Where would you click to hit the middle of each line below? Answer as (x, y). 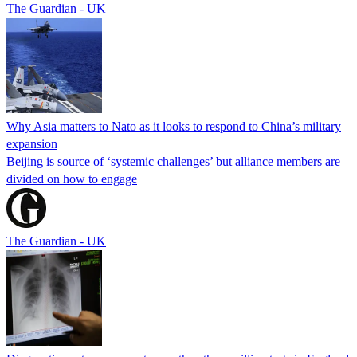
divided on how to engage (72, 178)
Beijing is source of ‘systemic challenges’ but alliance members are (173, 161)
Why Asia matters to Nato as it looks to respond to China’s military (174, 126)
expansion (32, 143)
